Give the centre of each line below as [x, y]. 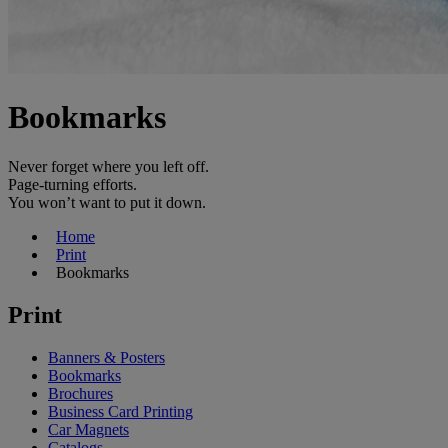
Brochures [80, 393]
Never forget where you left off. [108, 166]
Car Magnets [88, 429]
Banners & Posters [106, 357]
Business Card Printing [120, 411]
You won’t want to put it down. [107, 202]
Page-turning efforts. [72, 184]
